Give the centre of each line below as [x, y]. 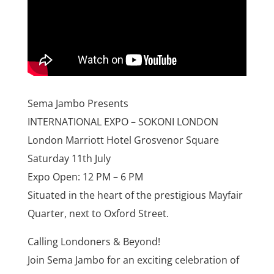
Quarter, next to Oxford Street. [98, 213]
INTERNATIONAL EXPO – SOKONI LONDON [123, 121]
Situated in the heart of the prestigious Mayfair [135, 195]
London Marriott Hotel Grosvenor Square [123, 140]
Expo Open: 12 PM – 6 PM [85, 176]
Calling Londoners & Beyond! [94, 241]
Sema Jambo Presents [78, 103]
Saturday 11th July [69, 158]
